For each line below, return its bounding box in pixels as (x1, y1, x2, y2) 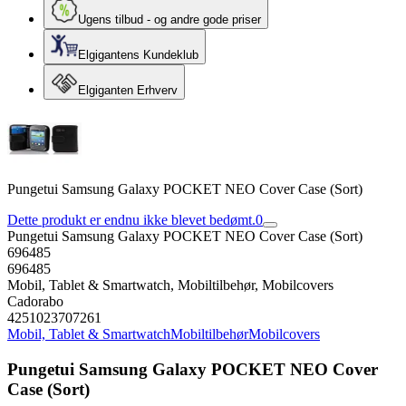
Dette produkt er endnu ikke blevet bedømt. (7, 212, 256, 227)
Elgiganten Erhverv (78, 83, 178, 97)
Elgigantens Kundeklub (78, 48, 198, 62)
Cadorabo (7, 294, 63, 309)
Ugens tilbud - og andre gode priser (78, 13, 261, 26)
